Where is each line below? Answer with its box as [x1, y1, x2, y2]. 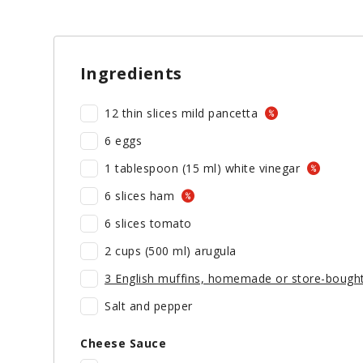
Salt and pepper [105, 298, 193, 314]
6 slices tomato [105, 216, 203, 232]
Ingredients [80, 62, 182, 85]
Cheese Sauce [80, 335, 166, 352]
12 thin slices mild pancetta [105, 105, 262, 122]
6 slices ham [105, 188, 178, 204]
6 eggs [105, 133, 152, 149]
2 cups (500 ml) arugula [105, 243, 237, 259]
